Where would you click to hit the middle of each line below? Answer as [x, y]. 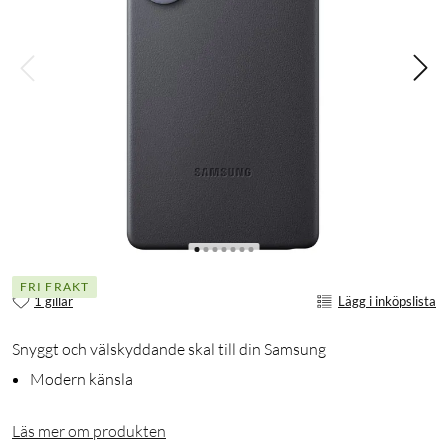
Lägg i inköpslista [387, 300]
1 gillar [53, 300]
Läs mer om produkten [89, 431]
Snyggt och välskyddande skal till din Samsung [169, 349]
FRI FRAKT [54, 286]
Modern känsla [81, 379]
